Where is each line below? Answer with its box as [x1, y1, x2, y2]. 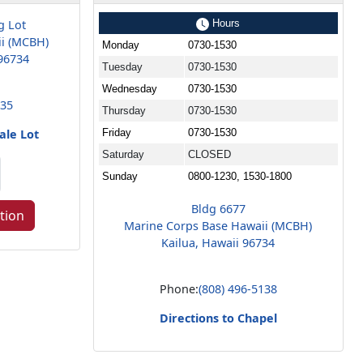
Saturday [101, 147, 144, 160]
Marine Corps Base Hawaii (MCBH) [124, 217, 313, 233]
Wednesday [101, 82, 157, 95]
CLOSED [187, 147, 231, 160]
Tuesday [101, 60, 143, 73]
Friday [101, 126, 131, 139]
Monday [101, 38, 139, 51]
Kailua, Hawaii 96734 [161, 234, 275, 250]
